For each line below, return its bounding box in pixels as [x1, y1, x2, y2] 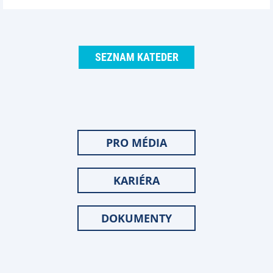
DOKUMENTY [101, 211, 172, 225]
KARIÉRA [113, 173, 160, 188]
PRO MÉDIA [106, 135, 167, 150]
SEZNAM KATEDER [94, 51, 179, 63]
